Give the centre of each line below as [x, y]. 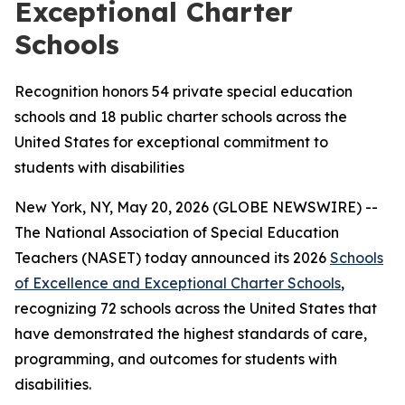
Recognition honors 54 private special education [184, 91]
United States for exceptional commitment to [171, 142]
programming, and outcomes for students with [176, 359]
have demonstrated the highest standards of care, [191, 334]
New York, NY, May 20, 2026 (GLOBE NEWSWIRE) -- [196, 207]
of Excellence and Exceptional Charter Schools [178, 283]
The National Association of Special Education [177, 232]
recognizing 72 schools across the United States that [196, 308]
